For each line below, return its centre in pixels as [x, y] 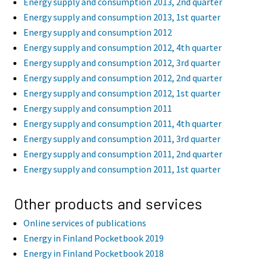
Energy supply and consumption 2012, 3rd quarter [122, 62]
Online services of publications [85, 223]
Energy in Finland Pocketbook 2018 [94, 254]
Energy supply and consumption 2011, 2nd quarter [123, 154]
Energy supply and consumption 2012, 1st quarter [122, 93]
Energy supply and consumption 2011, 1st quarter [122, 169]
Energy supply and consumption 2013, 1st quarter [122, 17]
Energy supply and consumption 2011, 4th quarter [123, 123]
